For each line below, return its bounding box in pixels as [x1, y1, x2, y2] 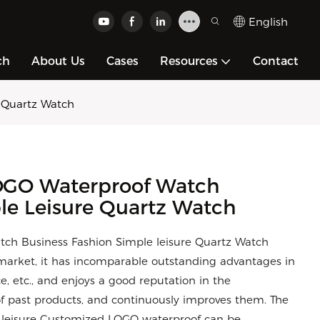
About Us [31, 54, 85, 68]
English [249, 14, 288, 29]
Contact [253, 54, 299, 68]
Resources [160, 54, 218, 68]
